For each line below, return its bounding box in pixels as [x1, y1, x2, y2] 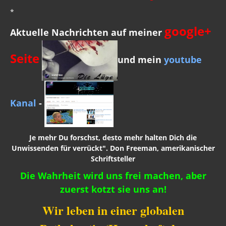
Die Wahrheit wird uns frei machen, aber [20, 169, 206, 182]
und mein [118, 53, 161, 66]
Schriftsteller [91, 153, 135, 163]
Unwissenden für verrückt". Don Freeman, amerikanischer [11, 143, 215, 153]
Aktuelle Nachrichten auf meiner [10, 26, 164, 38]
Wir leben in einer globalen [42, 201, 184, 219]
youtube [161, 53, 202, 66]
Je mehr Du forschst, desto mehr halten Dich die [29, 132, 197, 142]
